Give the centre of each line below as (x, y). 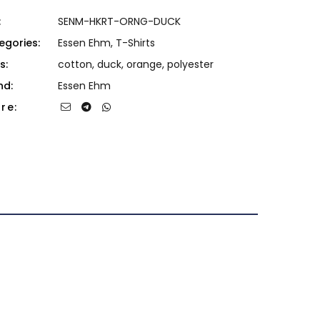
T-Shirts (135, 43)
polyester (190, 64)
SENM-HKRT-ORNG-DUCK (119, 21)
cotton (75, 64)
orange (144, 64)
